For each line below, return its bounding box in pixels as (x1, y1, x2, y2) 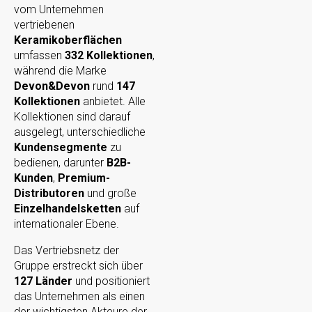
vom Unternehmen (14, 3, 104, 17)
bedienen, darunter (14, 156, 107, 170)
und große (84, 187, 136, 201)
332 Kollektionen (65, 49, 153, 63)
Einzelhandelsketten (14, 202, 121, 216)
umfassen (14, 49, 65, 63)
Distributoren (14, 187, 84, 201)
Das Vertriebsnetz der (14, 244, 119, 258)
